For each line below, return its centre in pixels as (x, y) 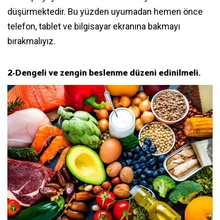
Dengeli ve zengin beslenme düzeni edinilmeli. (108, 72)
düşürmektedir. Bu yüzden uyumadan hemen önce (105, 11)
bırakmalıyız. (32, 41)
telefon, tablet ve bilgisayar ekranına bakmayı (94, 26)
